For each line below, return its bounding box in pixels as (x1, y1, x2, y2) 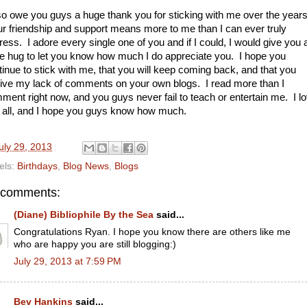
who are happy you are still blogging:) (14, 238, 176, 249)
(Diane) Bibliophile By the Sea (14, 210, 153, 220)
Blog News (63, 160, 109, 171)
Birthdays (17, 160, 58, 171)
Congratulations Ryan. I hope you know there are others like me (14, 226, 291, 237)
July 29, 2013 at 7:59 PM (14, 256, 121, 267)
